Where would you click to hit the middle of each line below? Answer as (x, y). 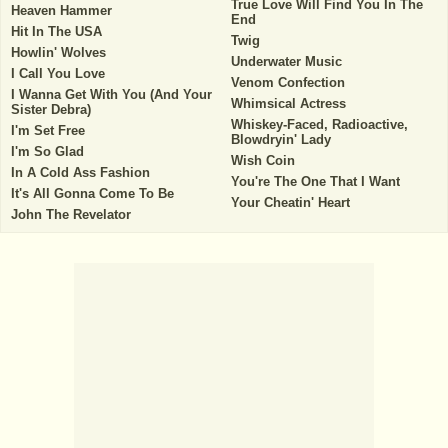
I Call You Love (58, 73)
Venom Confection (287, 82)
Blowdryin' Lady (280, 139)
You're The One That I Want (315, 181)
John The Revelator (71, 214)
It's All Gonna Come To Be (92, 193)
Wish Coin (262, 160)
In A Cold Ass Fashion (80, 172)
